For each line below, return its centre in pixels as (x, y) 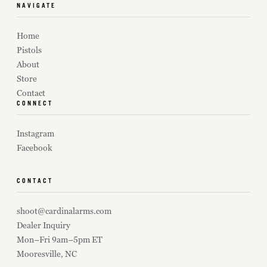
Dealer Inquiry (44, 225)
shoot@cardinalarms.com (64, 211)
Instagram (35, 133)
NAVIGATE (36, 6)
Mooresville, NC (47, 254)
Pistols (29, 49)
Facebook (35, 147)
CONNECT (35, 104)
